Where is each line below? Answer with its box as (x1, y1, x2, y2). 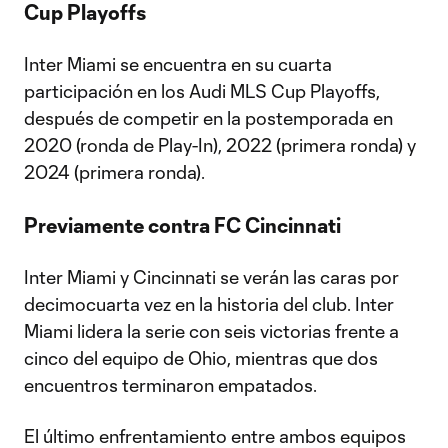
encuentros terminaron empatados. (24, 374, 317, 396)
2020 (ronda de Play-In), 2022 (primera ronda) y (24, 134, 416, 156)
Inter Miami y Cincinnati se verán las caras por (24, 266, 399, 288)
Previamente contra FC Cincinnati (24, 213, 341, 237)
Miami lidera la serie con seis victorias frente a (24, 320, 399, 342)
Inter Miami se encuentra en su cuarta (24, 53, 332, 75)
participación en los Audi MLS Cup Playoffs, (24, 80, 380, 102)
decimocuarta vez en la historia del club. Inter (24, 293, 394, 315)
